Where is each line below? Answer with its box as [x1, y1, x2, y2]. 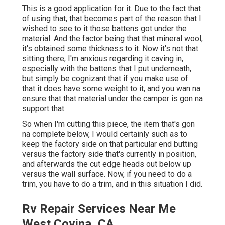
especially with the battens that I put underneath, [22, 64, 191, 74]
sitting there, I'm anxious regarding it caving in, [22, 54, 183, 64]
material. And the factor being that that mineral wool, [22, 34, 203, 44]
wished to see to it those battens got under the [22, 24, 187, 34]
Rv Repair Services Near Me [22, 202, 176, 216]
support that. [22, 104, 66, 114]
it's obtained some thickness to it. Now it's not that [22, 44, 198, 54]
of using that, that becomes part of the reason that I [22, 14, 201, 24]
